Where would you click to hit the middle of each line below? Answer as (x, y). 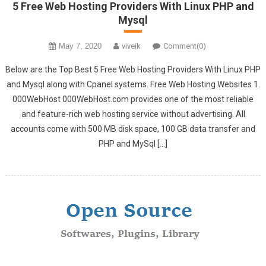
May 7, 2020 (80, 46)
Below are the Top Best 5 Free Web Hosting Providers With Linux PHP (133, 69)
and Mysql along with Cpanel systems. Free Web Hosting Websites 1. (133, 84)
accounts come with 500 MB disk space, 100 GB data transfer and (133, 129)
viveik (131, 46)
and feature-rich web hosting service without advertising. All (133, 114)
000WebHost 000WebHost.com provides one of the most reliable (133, 99)
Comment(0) (184, 46)
